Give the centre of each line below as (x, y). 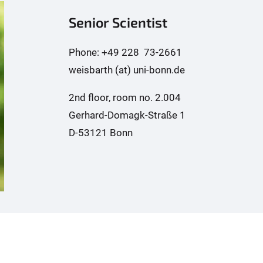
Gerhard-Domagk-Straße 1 (127, 115)
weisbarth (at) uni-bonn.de (127, 70)
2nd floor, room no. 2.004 (124, 97)
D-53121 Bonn (100, 133)
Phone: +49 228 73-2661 (125, 52)
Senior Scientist (118, 22)
